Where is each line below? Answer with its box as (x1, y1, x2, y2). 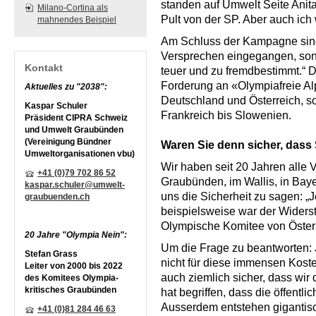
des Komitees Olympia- (25, 273, 119, 283)
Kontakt (25, 62, 63, 73)
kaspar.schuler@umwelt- (25, 180, 125, 190)
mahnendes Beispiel (37, 15, 116, 25)
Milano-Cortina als (37, 3, 108, 13)
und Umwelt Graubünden (25, 125, 126, 135)
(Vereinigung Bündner (25, 137, 111, 147)
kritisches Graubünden (25, 285, 116, 295)
